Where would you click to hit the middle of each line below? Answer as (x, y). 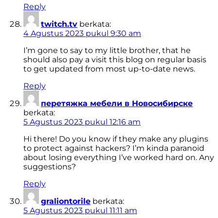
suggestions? (50, 167)
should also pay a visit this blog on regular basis (115, 60)
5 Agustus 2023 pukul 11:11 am (80, 211)
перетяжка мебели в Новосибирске (117, 104)
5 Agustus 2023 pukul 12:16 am (82, 122)
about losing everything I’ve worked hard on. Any (119, 158)
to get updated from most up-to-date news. (109, 69)
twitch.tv (59, 24)
